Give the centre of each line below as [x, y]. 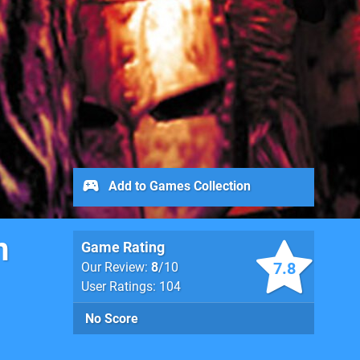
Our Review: [116, 267]
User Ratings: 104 [131, 286]
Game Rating [123, 247]
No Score [112, 319]
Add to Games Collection [178, 186]
